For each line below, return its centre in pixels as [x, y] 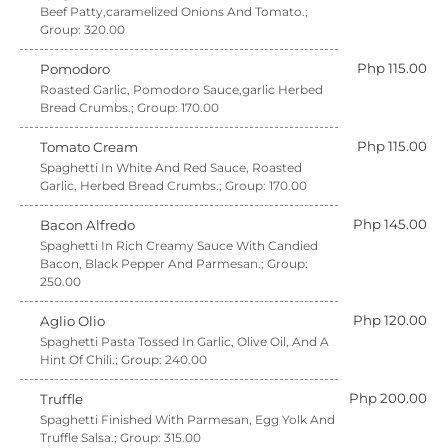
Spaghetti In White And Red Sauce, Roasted [171, 167]
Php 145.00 [390, 224]
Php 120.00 [390, 320]
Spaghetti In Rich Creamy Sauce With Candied [179, 245]
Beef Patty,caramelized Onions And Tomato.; [174, 11]
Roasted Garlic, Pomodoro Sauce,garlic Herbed [181, 89]
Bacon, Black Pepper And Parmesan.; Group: [174, 263]
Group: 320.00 [82, 29]
